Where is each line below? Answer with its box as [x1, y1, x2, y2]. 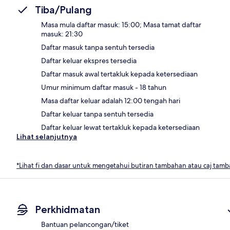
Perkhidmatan [35, 203, 100, 216]
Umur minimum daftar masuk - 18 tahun [41, 82, 166, 92]
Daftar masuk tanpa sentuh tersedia [41, 42, 155, 52]
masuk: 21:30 [41, 29, 83, 39]
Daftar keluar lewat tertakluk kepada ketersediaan [41, 122, 200, 132]
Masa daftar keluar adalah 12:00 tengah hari [41, 95, 180, 105]
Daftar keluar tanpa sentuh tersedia [41, 109, 154, 119]
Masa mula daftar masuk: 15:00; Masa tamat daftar [41, 20, 201, 29]
